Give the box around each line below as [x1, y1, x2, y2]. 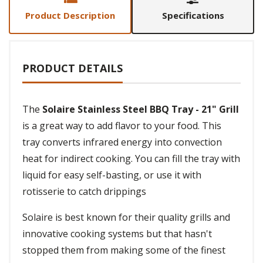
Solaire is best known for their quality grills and [22, 211, 230, 224]
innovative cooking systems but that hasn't [22, 227, 212, 241]
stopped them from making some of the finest [22, 244, 225, 257]
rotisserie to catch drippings [22, 185, 146, 198]
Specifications [161, 9, 224, 22]
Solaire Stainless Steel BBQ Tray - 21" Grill [42, 103, 239, 116]
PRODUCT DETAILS [22, 61, 123, 76]
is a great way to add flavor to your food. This [22, 119, 221, 133]
